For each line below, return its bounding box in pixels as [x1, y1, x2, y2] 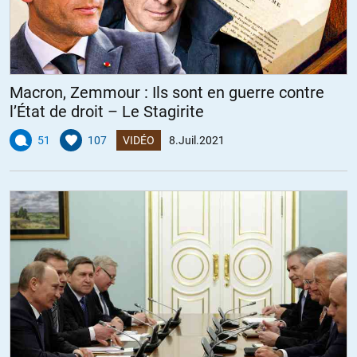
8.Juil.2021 [169, 134, 225, 147]
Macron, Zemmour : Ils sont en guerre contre [10, 83, 324, 103]
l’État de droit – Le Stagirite [10, 102, 204, 122]
